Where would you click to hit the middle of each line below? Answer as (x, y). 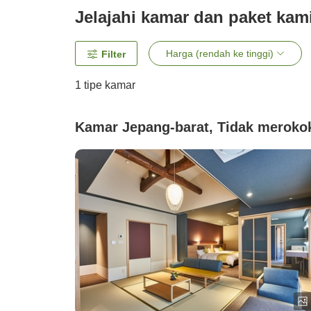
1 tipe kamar (105, 85)
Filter (114, 54)
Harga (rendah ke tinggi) (220, 54)
